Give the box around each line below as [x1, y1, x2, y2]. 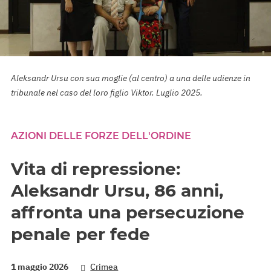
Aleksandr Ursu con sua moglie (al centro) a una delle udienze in [11, 73, 250, 83]
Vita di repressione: [11, 158, 180, 179]
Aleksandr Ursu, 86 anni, [11, 180, 223, 201]
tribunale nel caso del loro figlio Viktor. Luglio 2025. [11, 87, 203, 98]
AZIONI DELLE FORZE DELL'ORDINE [11, 130, 191, 142]
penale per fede [11, 224, 150, 244]
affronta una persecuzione [11, 202, 244, 223]
